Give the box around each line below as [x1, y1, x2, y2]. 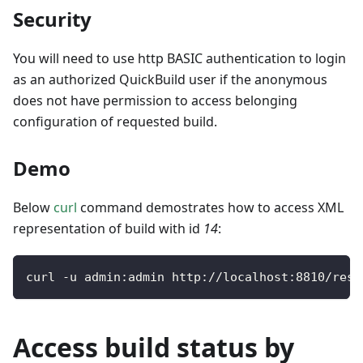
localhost [223, 270, 288, 285]
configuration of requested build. [13, 113, 217, 131]
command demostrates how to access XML [77, 199, 344, 217]
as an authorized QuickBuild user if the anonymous [13, 70, 327, 89]
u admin [70, 270, 121, 285]
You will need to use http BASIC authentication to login [13, 49, 346, 68]
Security [13, 6, 92, 33]
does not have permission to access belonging [13, 92, 297, 110]
